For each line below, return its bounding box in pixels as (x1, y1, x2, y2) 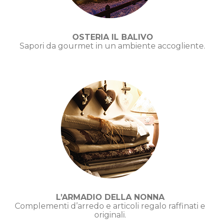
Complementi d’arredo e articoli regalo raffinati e (15, 201, 205, 211)
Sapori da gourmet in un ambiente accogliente (20, 41, 204, 51)
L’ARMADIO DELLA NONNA (55, 192, 165, 202)
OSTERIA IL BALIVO (72, 32, 153, 42)
